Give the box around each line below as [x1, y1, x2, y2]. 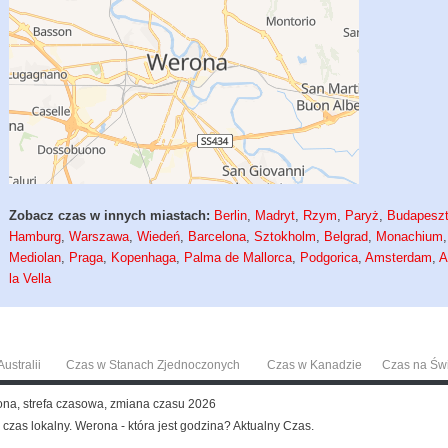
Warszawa [69, 229, 130, 245]
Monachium [376, 229, 444, 245]
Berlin [214, 208, 248, 224]
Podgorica [300, 250, 359, 266]
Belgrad [324, 229, 369, 245]
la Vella [9, 271, 52, 287]
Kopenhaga [111, 250, 177, 266]
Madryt [255, 208, 296, 224]
